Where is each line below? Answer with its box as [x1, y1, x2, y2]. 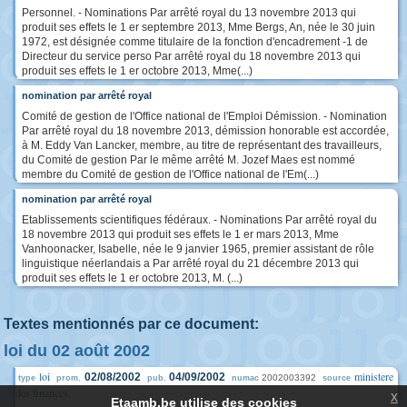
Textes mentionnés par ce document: [4, 315, 259, 332]
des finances [15, 384, 68, 400]
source [323, 372, 351, 382]
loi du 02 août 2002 [4, 341, 150, 360]
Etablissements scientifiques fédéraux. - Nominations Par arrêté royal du [22, 213, 377, 226]
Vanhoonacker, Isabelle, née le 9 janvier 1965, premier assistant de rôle [22, 242, 374, 255]
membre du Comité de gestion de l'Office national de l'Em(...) [22, 167, 319, 181]
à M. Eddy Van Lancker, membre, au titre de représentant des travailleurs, [22, 138, 382, 152]
